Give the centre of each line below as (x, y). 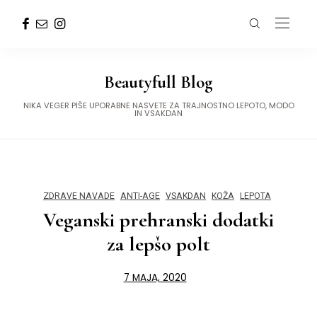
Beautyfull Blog (158, 82)
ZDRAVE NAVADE (79, 196)
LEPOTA (255, 196)
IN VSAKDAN (158, 113)
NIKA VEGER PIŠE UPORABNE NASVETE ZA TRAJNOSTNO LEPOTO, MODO (158, 105)
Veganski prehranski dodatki (158, 220)
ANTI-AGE (140, 196)
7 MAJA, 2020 (155, 278)
